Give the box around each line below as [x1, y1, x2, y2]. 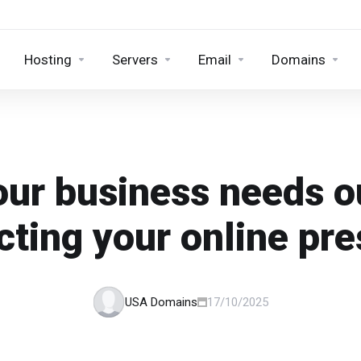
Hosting [24, 52, 72, 68]
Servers [112, 52, 158, 68]
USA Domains [125, 295, 197, 309]
